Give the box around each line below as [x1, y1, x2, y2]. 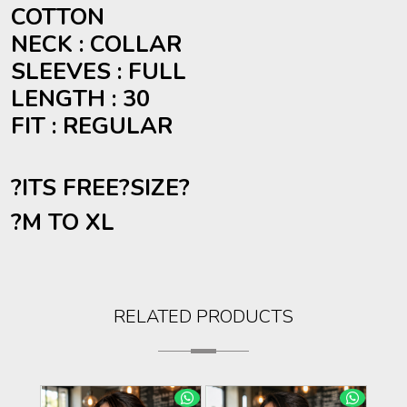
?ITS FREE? [11, 172, 130, 203]
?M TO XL [11, 206, 114, 238]
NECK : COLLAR [11, 28, 182, 60]
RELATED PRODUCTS [114, 304, 293, 329]
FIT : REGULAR [11, 110, 173, 142]
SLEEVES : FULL [11, 55, 186, 87]
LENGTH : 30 [11, 83, 150, 114]
